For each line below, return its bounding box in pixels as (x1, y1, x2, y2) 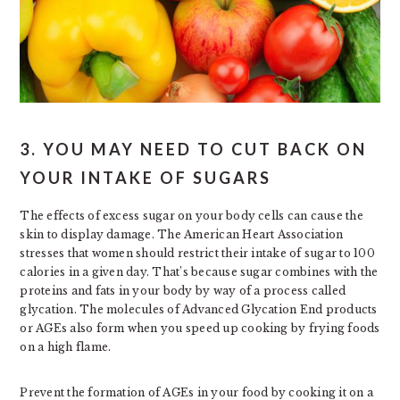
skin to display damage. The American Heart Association (20, 227, 344, 241)
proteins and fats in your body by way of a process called (20, 283, 346, 297)
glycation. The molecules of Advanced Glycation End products (20, 302, 378, 316)
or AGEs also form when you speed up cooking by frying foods (20, 321, 380, 335)
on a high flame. (20, 339, 112, 354)
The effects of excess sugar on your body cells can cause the (20, 208, 363, 222)
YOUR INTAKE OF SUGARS (20, 167, 272, 187)
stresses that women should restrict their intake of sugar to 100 (20, 246, 375, 260)
